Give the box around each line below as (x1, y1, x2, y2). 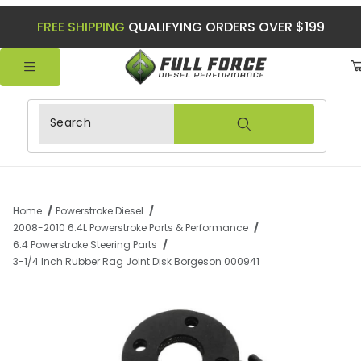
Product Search (39, 106, 139, 125)
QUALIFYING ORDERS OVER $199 (124, 18, 325, 36)
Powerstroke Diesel (55, 204, 143, 218)
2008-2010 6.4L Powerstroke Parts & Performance (13, 221, 248, 235)
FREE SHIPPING (36, 18, 125, 36)
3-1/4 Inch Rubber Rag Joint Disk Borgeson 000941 (13, 255, 259, 269)
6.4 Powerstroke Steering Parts (13, 238, 157, 252)
